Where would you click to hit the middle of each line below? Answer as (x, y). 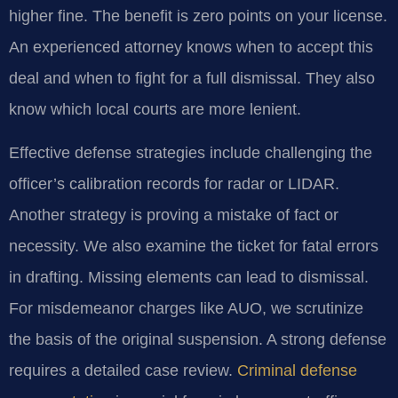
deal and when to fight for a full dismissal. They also (192, 78)
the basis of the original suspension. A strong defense (198, 339)
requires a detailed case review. (123, 370)
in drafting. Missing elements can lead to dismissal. (189, 277)
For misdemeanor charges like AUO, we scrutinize (186, 308)
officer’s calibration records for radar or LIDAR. (174, 183)
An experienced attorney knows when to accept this (191, 47)
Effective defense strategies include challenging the (191, 152)
